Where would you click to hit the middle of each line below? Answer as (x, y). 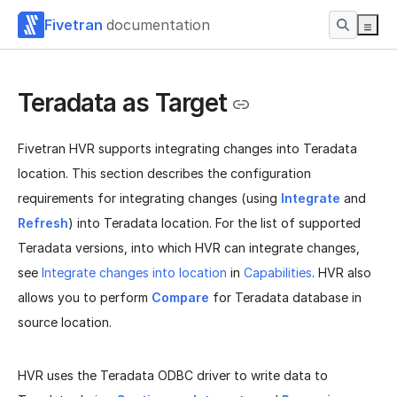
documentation (158, 24)
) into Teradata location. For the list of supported (214, 223)
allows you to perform (85, 298)
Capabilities (278, 273)
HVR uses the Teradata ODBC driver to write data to (173, 376)
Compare (180, 298)
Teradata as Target (122, 103)
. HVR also (342, 273)
